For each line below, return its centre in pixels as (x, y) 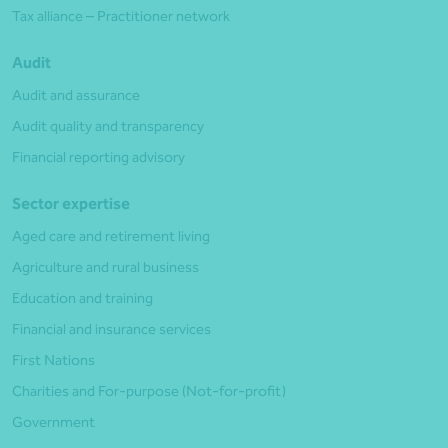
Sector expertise (71, 204)
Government (53, 422)
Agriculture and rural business (105, 267)
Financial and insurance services (111, 329)
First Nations (53, 360)
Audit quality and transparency (108, 126)
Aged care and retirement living (111, 236)
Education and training (82, 298)
